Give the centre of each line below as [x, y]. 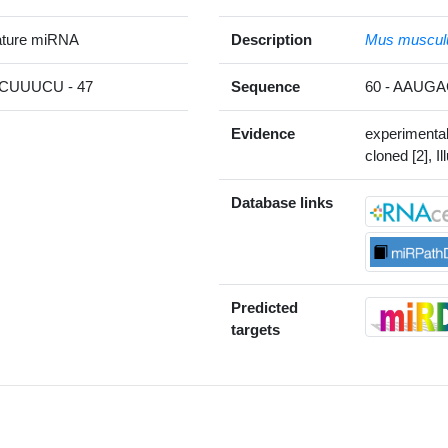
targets [255, 329]
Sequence [265, 86]
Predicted [264, 307]
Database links [282, 202]
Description [271, 39]
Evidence [263, 133]
